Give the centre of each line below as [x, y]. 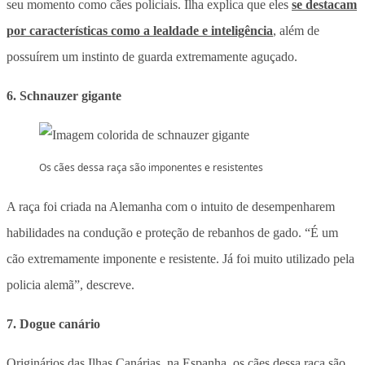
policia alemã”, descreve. [70, 284]
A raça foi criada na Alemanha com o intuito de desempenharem [171, 206]
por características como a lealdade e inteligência [140, 30]
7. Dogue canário [53, 323]
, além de [296, 30]
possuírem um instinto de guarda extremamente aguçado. [152, 56]
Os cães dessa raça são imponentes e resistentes [151, 167]
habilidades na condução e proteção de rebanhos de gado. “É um [172, 232]
